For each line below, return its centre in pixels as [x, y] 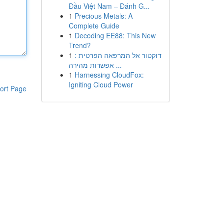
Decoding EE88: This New [115, 35]
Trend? [80, 45]
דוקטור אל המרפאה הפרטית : [118, 55]
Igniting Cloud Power [101, 84]
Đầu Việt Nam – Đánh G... [109, 6]
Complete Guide [94, 26]
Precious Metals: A [103, 16]
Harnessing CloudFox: [109, 75]
